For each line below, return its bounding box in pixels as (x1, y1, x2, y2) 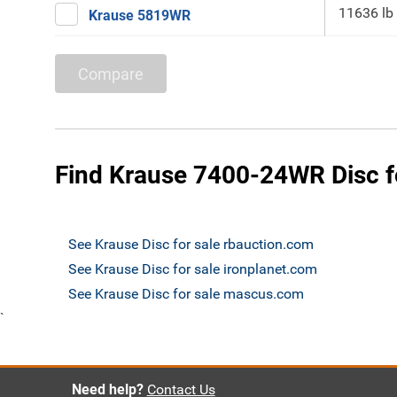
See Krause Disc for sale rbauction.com (68, 236, 314, 253)
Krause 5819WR (89, 7, 191, 24)
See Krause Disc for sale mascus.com (68, 285, 304, 302)
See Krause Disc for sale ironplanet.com (68, 261, 317, 277)
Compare (78, 64, 144, 83)
